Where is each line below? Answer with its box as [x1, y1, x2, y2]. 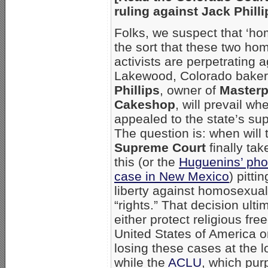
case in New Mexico [114, 169, 229, 183]
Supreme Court [114, 140, 206, 154]
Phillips [114, 83, 160, 97]
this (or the [114, 154, 179, 169]
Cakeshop [114, 97, 175, 111]
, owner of [160, 83, 220, 97]
